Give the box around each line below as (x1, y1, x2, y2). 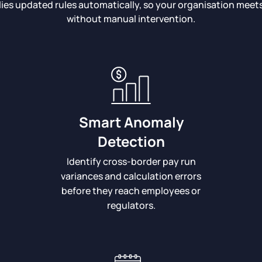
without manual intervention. (66, 12, 195, 25)
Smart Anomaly (78, 112, 184, 132)
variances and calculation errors (61, 170, 201, 182)
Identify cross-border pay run (66, 155, 196, 168)
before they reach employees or (61, 184, 201, 197)
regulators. (106, 199, 156, 212)
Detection (97, 132, 165, 151)
